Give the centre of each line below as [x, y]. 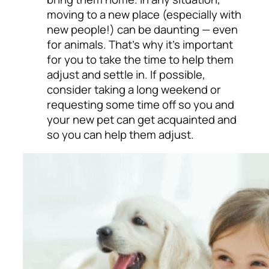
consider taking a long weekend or [134, 89]
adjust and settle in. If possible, [126, 74]
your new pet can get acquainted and [142, 119]
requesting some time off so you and [141, 104]
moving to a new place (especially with [144, 14]
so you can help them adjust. [120, 134]
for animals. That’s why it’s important [140, 44]
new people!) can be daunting [124, 29]
